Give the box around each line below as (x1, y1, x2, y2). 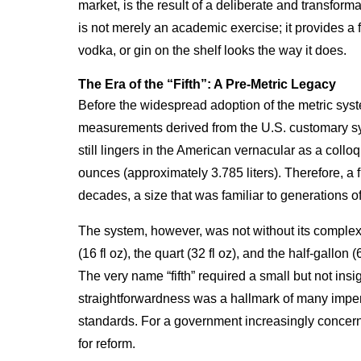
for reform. (78, 337, 135, 351)
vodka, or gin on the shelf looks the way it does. (78, 44, 346, 57)
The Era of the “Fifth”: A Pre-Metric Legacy (78, 77, 336, 91)
